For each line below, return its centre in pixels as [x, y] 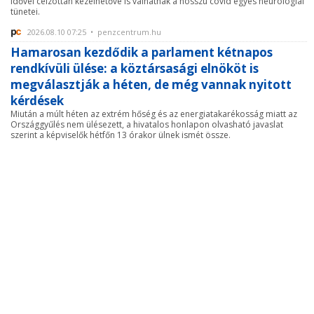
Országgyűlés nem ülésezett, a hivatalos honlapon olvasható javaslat [147, 125]
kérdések [37, 101]
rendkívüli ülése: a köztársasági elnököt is [135, 69]
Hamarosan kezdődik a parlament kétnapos [142, 53]
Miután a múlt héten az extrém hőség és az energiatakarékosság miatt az [154, 114]
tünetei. [25, 12]
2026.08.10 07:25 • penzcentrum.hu [93, 32]
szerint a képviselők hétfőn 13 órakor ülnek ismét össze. [121, 135]
